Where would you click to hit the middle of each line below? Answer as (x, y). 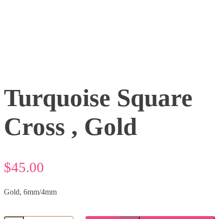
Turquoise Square (98, 97)
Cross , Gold (70, 126)
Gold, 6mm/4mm (30, 192)
